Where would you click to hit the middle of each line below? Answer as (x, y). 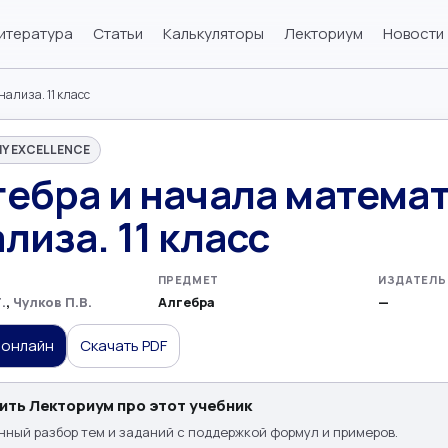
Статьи (117, 33)
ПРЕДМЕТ (188, 279)
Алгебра (186, 302)
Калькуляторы (213, 33)
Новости (413, 33)
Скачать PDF (123, 345)
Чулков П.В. (52, 302)
